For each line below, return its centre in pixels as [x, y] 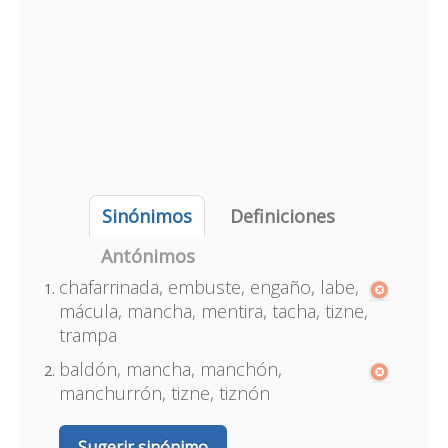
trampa [87, 335]
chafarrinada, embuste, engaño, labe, [208, 287]
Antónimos [147, 256]
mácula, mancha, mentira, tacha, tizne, [213, 311]
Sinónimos [146, 216]
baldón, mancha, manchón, [170, 369]
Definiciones [282, 216]
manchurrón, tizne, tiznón [164, 393]
